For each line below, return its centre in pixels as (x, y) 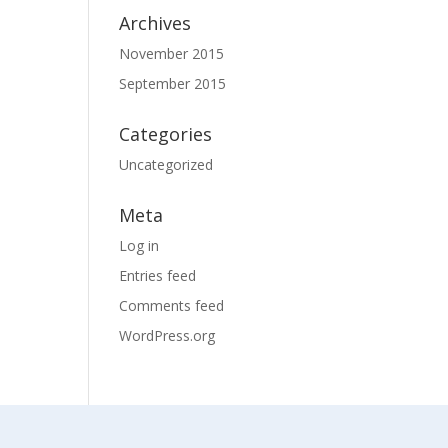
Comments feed (172, 305)
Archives (155, 23)
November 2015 (172, 53)
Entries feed (158, 275)
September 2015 (173, 83)
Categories (166, 134)
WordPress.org (167, 335)
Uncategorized (166, 164)
